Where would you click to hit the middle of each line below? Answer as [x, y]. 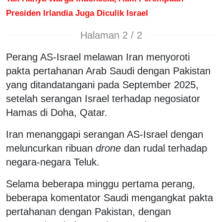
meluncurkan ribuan [51, 148]
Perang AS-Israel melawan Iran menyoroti [98, 57]
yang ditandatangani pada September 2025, [102, 85]
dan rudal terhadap [164, 148]
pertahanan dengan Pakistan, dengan [88, 212]
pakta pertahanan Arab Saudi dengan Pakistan [108, 71]
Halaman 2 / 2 [111, 35]
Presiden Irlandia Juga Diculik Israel [77, 13]
